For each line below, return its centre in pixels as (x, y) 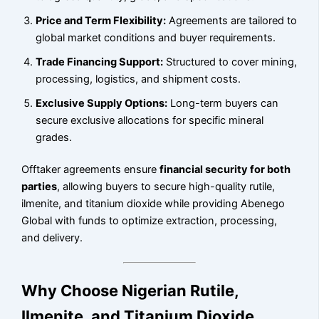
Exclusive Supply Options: (102, 103)
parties (40, 187)
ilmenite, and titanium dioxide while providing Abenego (153, 204)
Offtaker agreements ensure (91, 170)
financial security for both (225, 170)
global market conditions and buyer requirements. (156, 37)
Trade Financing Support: (100, 62)
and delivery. (52, 238)
